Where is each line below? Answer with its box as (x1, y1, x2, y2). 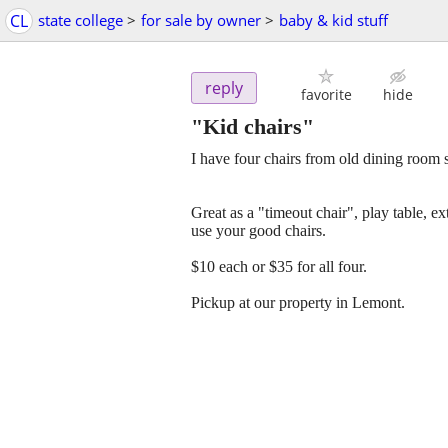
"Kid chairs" (191, 114, 314, 140)
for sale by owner (141, 10, 261, 30)
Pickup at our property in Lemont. (191, 294, 405, 312)
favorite (300, 85, 352, 105)
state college (38, 10, 123, 30)
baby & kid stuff (279, 10, 388, 30)
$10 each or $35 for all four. (191, 258, 367, 276)
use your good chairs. (191, 222, 326, 240)
